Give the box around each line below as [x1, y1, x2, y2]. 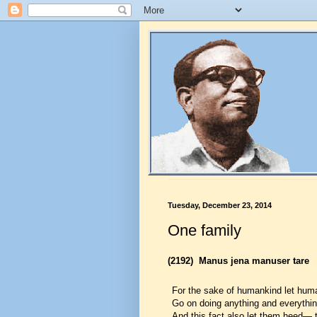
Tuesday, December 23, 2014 [168, 201, 272, 209]
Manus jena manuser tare [199, 255, 309, 266]
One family [168, 221, 241, 239]
